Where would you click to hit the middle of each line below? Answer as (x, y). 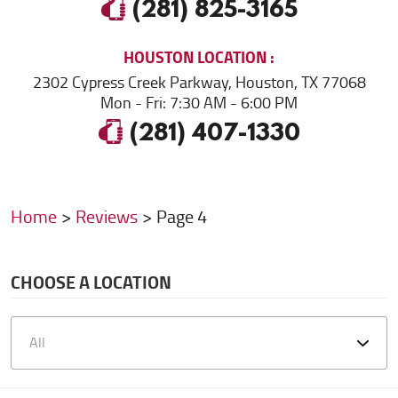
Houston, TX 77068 (300, 82)
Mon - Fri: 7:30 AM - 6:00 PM (199, 103)
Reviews (107, 217)
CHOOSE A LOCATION (91, 283)
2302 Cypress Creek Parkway (130, 82)
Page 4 (182, 217)
